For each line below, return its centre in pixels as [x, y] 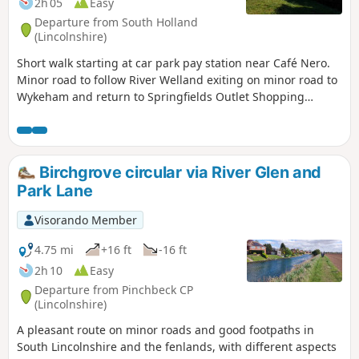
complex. [41, 113]
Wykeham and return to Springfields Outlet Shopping [161, 96]
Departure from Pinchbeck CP [114, 289]
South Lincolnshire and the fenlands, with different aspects [177, 347]
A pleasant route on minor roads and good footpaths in [165, 330]
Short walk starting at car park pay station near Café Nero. [173, 63]
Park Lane [55, 191]
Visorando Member [85, 220]
